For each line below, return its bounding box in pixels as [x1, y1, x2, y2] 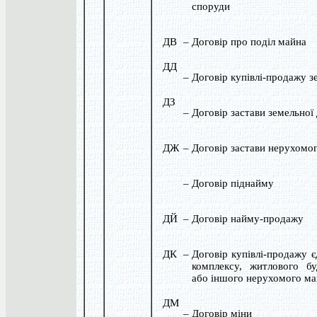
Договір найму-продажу [191, 212, 304, 224]
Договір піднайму [191, 177, 274, 189]
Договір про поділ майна [191, 35, 306, 47]
